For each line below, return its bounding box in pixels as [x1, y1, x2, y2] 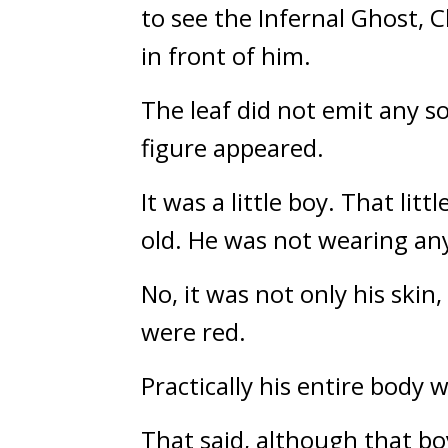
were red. [141, 315, 246, 348]
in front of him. [141, 39, 311, 72]
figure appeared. [141, 131, 324, 164]
